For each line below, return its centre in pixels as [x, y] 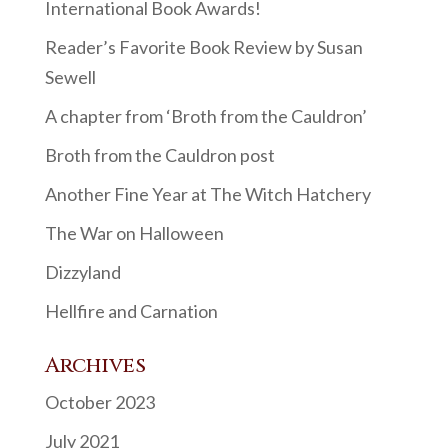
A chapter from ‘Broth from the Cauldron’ [205, 116]
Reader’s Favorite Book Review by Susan [203, 47]
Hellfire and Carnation [131, 311]
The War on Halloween [134, 233]
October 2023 [99, 402]
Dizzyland [82, 272]
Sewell [70, 77]
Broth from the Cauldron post [159, 155]
